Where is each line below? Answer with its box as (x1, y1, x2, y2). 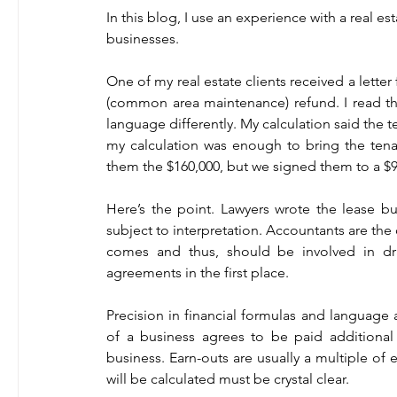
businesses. (106, 29, 190, 47)
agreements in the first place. (106, 263, 300, 281)
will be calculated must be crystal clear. (106, 370, 360, 387)
